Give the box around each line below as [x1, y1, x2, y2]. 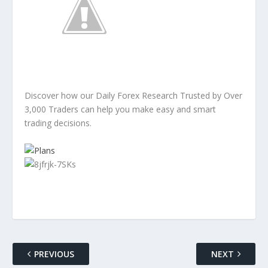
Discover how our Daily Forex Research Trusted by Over [24, 89, 242, 101]
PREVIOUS [33, 248, 74, 260]
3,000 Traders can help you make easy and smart [24, 103, 216, 115]
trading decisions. [24, 117, 92, 129]
